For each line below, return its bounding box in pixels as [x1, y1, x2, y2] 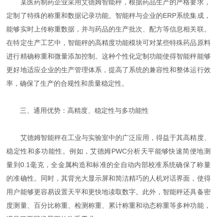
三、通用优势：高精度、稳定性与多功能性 [6, 106, 149, 114]
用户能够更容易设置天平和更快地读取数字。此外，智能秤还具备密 [6, 187, 211, 196]
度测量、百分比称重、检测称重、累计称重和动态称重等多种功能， [6, 201, 211, 209]
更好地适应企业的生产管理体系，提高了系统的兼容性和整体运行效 [6, 65, 211, 74]
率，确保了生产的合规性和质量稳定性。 [6, 79, 129, 87]
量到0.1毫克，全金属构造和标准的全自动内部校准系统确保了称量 [6, 160, 211, 169]
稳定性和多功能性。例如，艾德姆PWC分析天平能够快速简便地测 [6, 147, 211, 155]
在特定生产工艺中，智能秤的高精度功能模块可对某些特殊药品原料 [6, 38, 211, 46]
